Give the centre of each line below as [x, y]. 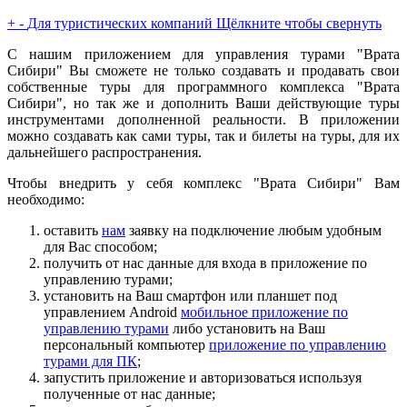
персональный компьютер [126, 344]
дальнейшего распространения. [104, 152]
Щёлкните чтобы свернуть [299, 23]
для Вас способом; [100, 246]
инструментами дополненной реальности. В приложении [203, 119]
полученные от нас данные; [129, 393]
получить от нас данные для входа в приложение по [205, 263]
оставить [73, 230]
